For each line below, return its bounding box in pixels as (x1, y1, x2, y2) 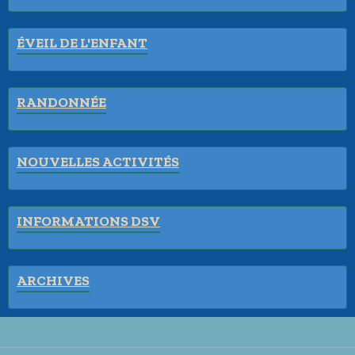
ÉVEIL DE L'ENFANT (17, 33, 147, 51)
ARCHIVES (17, 271, 90, 288)
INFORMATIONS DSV (17, 212, 160, 229)
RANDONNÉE (17, 93, 106, 110)
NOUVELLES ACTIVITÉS (17, 152, 179, 170)
